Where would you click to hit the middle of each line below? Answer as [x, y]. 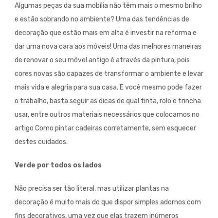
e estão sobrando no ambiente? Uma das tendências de [102, 19]
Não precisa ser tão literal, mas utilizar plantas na [92, 189]
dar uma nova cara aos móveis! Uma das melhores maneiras [108, 47]
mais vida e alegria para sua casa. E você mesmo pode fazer [108, 88]
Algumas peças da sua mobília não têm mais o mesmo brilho [108, 6]
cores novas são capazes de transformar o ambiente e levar [109, 74]
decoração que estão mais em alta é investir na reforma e [106, 33]
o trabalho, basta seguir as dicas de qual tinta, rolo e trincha [108, 101]
